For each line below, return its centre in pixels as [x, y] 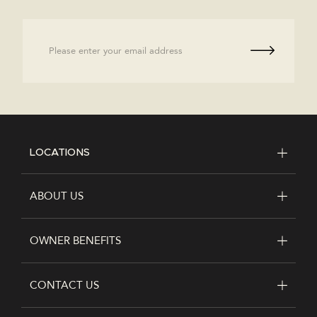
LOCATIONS [60, 152]
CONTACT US [64, 285]
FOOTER [61, 185]
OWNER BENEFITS [75, 240]
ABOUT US [57, 196]
